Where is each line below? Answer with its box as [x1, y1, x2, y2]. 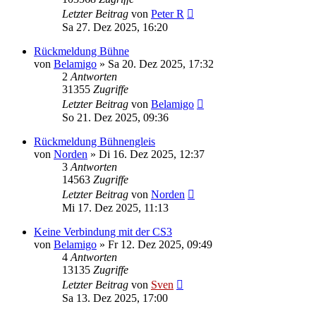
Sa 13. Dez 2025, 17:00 [62, 291, 168, 304]
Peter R [151, 7, 184, 20]
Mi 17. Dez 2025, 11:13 [62, 201, 169, 214]
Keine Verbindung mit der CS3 [34, 225, 172, 238]
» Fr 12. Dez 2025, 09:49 [97, 238, 212, 250]
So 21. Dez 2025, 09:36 [62, 111, 169, 123]
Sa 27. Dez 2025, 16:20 [62, 20, 168, 33]
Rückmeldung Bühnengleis [34, 135, 155, 147]
